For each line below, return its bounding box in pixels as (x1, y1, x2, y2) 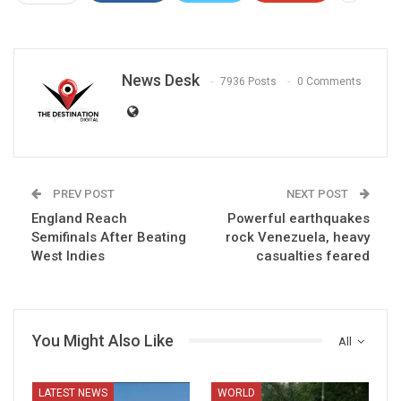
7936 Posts (220, 74, 277, 88)
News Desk (122, 70, 200, 90)
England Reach (31, 209, 127, 226)
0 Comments (297, 74, 362, 88)
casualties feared (256, 247, 370, 264)
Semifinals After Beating (31, 228, 186, 245)
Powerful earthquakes (227, 209, 370, 226)
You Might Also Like (32, 330, 174, 350)
